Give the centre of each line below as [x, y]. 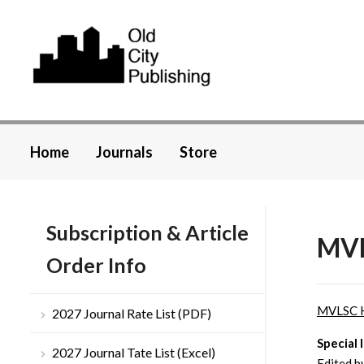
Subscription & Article [147, 233]
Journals [124, 152]
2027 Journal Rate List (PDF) [132, 314]
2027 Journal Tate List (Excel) [134, 353]
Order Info [96, 265]
